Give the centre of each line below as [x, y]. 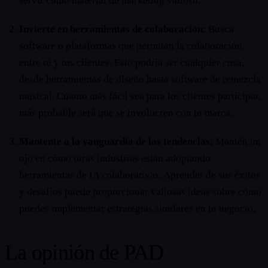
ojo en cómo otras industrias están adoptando [115, 159]
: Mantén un [235, 142]
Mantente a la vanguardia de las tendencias [115, 142]
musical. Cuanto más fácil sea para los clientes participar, [140, 96]
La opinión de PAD [84, 253]
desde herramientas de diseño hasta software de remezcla [140, 80]
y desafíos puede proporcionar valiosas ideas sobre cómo [140, 192]
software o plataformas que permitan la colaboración [131, 46]
